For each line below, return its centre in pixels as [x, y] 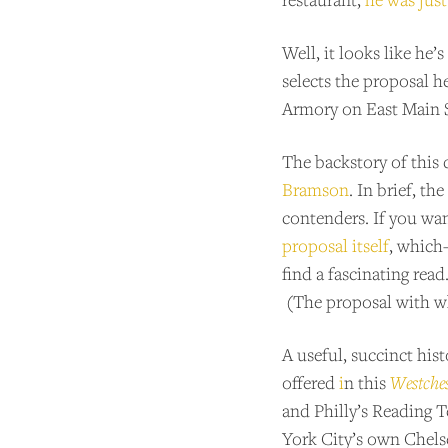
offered [310, 382]
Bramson [315, 189]
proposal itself [335, 245]
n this [367, 382]
